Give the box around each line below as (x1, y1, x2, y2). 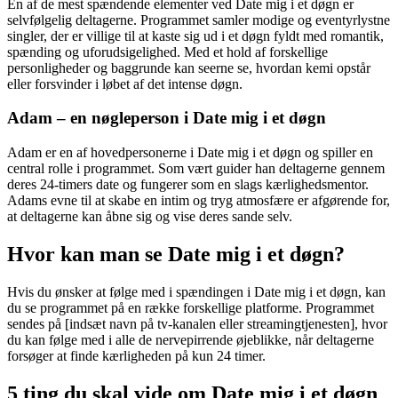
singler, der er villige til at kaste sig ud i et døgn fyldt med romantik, (7, 28, 384, 44)
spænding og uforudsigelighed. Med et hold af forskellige (7, 44, 328, 60)
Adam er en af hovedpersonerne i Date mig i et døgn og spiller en (7, 145, 373, 161)
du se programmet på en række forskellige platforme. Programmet (7, 299, 374, 315)
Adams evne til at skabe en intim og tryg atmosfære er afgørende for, (7, 193, 390, 209)
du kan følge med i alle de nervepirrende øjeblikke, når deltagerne (7, 331, 374, 347)
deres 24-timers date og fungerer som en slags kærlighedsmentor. (7, 177, 369, 193)
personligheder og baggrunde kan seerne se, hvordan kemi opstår (7, 60, 370, 76)
